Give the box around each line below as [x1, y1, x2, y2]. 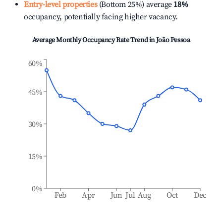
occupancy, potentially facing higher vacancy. [24, 12, 178, 22]
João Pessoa [156, 36, 190, 45]
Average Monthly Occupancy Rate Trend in [32, 36, 156, 45]
